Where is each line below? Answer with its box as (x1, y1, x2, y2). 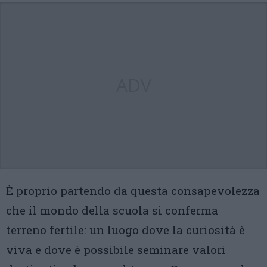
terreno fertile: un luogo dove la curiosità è (6, 222, 245, 237)
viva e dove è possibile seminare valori (6, 242, 226, 257)
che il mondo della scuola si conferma (6, 203, 218, 218)
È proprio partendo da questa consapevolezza (6, 183, 260, 198)
